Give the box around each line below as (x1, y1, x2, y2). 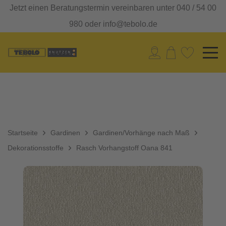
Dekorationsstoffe (8, 144, 64, 152)
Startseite (8, 129, 38, 137)
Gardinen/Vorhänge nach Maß (93, 129, 190, 137)
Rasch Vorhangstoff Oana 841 (76, 144, 173, 152)
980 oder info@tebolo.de (69, 20, 157, 28)
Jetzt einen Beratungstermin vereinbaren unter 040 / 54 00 (10, 4, 216, 12)
